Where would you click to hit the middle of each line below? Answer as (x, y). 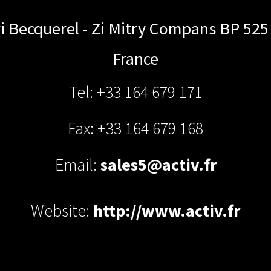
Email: (77, 165)
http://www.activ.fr (167, 211)
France (135, 59)
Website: (62, 211)
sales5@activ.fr (158, 165)
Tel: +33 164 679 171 (135, 93)
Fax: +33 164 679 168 (135, 129)
